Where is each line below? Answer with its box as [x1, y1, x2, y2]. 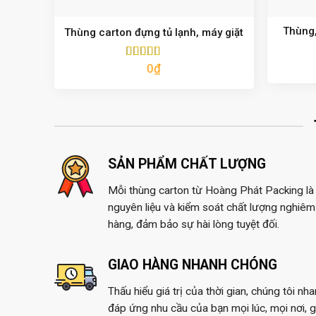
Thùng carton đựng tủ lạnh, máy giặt [64, 26, 244, 39]
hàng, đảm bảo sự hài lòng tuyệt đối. [107, 217, 279, 231]
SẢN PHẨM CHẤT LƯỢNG [107, 156, 266, 173]
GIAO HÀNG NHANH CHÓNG [107, 256, 277, 273]
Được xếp [125, 62, 170, 75]
